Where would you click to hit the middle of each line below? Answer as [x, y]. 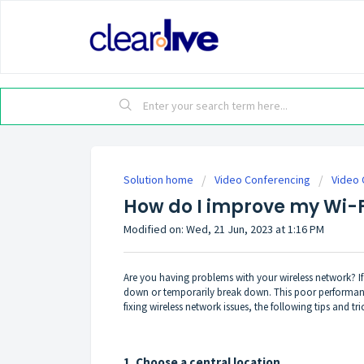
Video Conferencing [262, 180]
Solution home [160, 180]
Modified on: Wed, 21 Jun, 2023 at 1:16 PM [224, 229]
